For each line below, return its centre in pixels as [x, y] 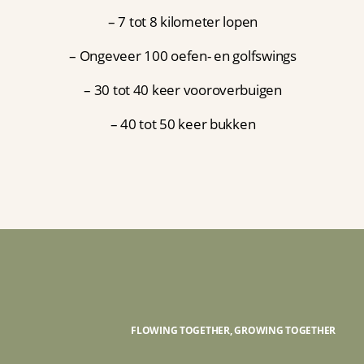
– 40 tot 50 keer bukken [183, 124]
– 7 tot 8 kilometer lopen [183, 22]
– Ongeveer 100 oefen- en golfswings [183, 56]
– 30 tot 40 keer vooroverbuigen [183, 90]
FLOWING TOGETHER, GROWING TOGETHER [233, 330]
